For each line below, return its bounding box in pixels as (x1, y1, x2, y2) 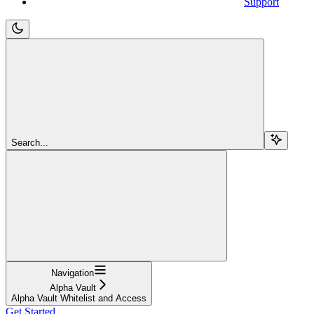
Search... (11, 137, 48, 148)
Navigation (51, 267, 94, 278)
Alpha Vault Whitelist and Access (11, 292, 146, 303)
